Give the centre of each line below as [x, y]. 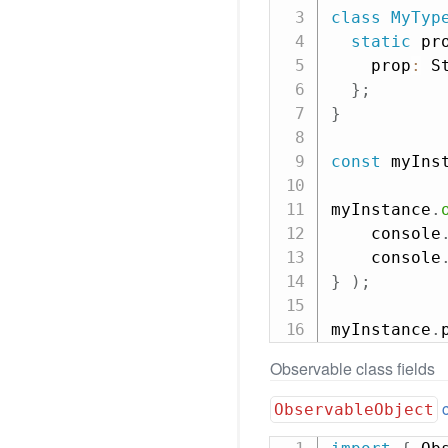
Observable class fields [352, 368]
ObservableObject [354, 409]
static [380, 41]
